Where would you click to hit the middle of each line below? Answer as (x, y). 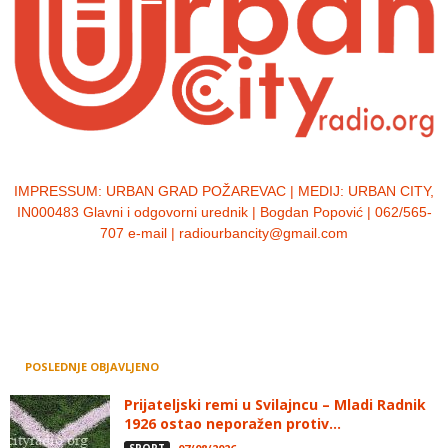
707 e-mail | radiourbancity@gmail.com (224, 233)
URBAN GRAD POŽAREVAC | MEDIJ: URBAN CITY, (270, 191)
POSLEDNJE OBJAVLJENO (92, 367)
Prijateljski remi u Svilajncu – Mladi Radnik (275, 405)
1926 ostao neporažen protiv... (232, 424)
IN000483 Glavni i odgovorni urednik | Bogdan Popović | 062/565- (224, 212)
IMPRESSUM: (60, 191)
